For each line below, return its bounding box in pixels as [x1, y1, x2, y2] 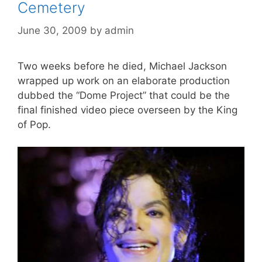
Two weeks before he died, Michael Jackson [18, 60, 227, 72]
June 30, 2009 [18, 24, 87, 36]
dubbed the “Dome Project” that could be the [18, 89, 230, 101]
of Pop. [18, 118, 51, 130]
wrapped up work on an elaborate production [18, 74, 230, 87]
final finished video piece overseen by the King [18, 104, 237, 116]
